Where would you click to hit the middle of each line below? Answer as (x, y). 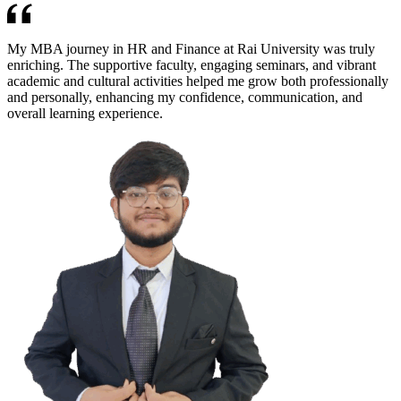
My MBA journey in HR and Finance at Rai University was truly (191, 49)
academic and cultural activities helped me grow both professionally (198, 81)
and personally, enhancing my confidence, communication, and (185, 98)
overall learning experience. (85, 114)
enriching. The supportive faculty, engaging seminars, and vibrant (192, 65)
